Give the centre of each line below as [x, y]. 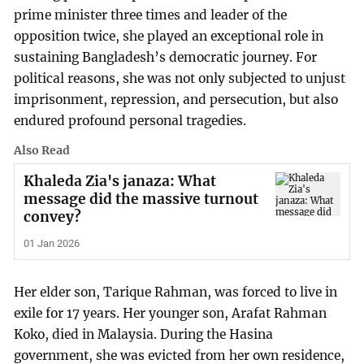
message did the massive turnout [141, 199]
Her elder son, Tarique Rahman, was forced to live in [176, 292]
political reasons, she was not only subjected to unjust [180, 79]
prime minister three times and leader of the [151, 15]
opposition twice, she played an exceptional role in [169, 37]
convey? [52, 217]
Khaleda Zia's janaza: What [119, 182]
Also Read [42, 151]
